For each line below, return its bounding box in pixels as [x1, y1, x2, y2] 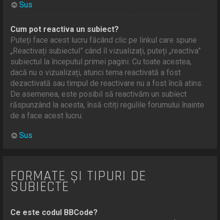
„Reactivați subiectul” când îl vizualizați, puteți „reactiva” [10, 46, 201, 56]
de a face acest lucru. [10, 111, 83, 121]
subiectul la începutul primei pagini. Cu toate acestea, [10, 57, 192, 67]
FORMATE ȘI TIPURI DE [10, 166, 147, 185]
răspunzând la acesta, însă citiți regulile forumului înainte [10, 100, 205, 110]
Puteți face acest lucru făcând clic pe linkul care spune [10, 35, 197, 45]
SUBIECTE [10, 177, 70, 196]
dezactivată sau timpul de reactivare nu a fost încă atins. [10, 79, 203, 88]
